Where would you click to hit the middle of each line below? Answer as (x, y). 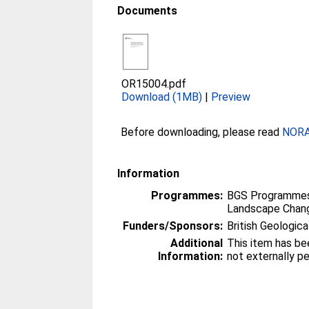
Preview (231, 97)
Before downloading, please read (202, 132)
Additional (197, 243)
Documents (148, 11)
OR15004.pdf (154, 84)
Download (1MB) (162, 97)
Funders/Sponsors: (173, 226)
